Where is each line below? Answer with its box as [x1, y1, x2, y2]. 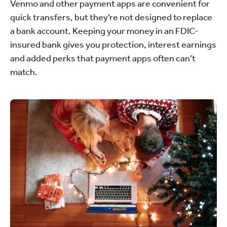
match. [10, 66, 37, 78]
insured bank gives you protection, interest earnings [10, 39, 216, 50]
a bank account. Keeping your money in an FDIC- [10, 25, 199, 36]
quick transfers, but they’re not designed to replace [10, 11, 212, 23]
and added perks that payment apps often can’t [10, 52, 196, 64]
